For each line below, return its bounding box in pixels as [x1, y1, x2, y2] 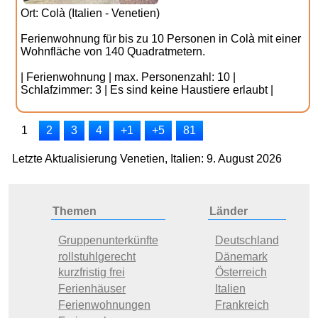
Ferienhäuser [58, 283, 126, 295]
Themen [53, 205, 97, 217]
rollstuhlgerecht [58, 250, 136, 263]
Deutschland [214, 234, 279, 246]
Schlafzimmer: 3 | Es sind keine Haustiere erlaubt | [21, 84, 274, 96]
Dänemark [214, 250, 268, 263]
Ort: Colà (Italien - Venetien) [21, 7, 160, 19]
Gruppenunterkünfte [58, 234, 159, 246]
